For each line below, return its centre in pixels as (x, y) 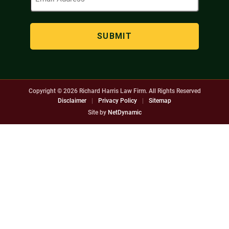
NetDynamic (124, 112)
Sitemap (160, 101)
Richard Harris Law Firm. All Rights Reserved (139, 91)
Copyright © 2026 (53, 91)
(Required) (131, 10)
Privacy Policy (118, 101)
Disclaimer (72, 101)
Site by (98, 112)
